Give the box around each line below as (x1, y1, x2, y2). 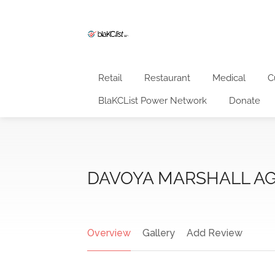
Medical (212, 72, 246, 83)
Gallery (142, 227, 175, 239)
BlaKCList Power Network (98, 95, 207, 106)
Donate (229, 95, 260, 106)
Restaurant (144, 72, 190, 83)
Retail (98, 72, 122, 83)
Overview (87, 227, 131, 239)
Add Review (187, 227, 242, 239)
